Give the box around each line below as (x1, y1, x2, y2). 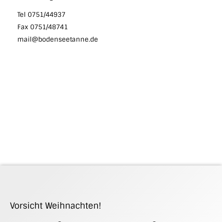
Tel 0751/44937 (17, 10, 65, 19)
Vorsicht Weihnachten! (10, 200, 101, 211)
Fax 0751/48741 (17, 22, 68, 31)
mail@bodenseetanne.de (17, 35, 98, 44)
